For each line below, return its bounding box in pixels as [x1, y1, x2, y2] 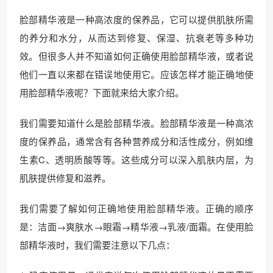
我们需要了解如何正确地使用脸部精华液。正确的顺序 [19, 202, 253, 214]
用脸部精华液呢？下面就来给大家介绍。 [19, 86, 184, 99]
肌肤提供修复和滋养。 [19, 171, 111, 184]
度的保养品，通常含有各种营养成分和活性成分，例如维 [19, 135, 253, 147]
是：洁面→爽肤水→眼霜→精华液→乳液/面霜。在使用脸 [19, 220, 253, 233]
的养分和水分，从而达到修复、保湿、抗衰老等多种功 [19, 31, 253, 44]
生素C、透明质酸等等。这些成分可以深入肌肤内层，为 [19, 153, 253, 166]
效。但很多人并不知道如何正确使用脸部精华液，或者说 [19, 49, 253, 62]
